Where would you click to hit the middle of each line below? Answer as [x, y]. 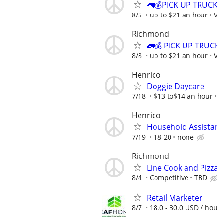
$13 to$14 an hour [183, 96]
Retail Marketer [175, 198]
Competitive [169, 178]
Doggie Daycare [176, 86]
